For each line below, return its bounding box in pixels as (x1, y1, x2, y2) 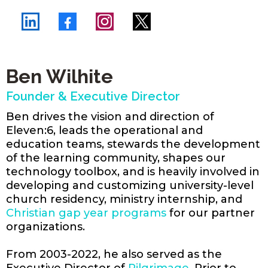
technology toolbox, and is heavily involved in (6, 165, 260, 178)
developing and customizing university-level (6, 178, 254, 192)
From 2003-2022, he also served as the (6, 247, 222, 261)
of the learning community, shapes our (6, 151, 226, 165)
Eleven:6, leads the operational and (6, 123, 203, 137)
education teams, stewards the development (6, 137, 260, 151)
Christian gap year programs (6, 206, 166, 220)
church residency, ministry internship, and (6, 192, 242, 206)
